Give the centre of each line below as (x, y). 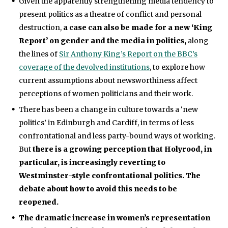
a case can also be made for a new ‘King (138, 27)
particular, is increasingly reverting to (92, 162)
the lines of (39, 54)
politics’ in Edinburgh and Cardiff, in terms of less (107, 122)
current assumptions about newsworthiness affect (108, 80)
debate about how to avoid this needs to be (98, 189)
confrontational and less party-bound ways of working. (117, 136)
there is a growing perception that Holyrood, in (122, 149)
